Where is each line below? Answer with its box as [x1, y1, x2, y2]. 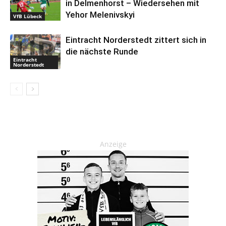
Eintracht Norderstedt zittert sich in [66, 35, 206, 45]
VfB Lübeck [13, 13, 42, 20]
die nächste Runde [66, 46, 138, 57]
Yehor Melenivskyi [66, 10, 135, 20]
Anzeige [99, 139, 127, 149]
